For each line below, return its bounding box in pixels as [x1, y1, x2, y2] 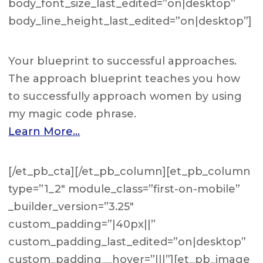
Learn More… [8, 125, 80, 138]
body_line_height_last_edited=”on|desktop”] [8, 15, 252, 28]
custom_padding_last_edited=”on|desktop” [8, 235, 247, 248]
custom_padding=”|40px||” [8, 218, 156, 231]
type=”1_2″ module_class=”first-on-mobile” [8, 183, 241, 195]
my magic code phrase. [8, 107, 137, 120]
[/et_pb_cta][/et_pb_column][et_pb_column [8, 165, 251, 178]
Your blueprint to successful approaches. [8, 55, 237, 68]
